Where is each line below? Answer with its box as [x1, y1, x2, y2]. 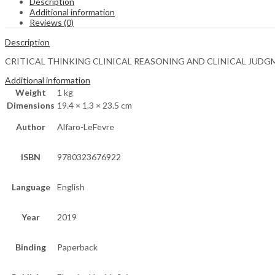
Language [11, 182, 50, 193]
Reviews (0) [29, 17, 74, 28]
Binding [15, 242, 46, 253]
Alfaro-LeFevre [57, 122, 114, 133]
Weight [15, 87, 46, 98]
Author [16, 122, 45, 133]
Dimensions [7, 100, 55, 111]
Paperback [57, 242, 98, 253]
